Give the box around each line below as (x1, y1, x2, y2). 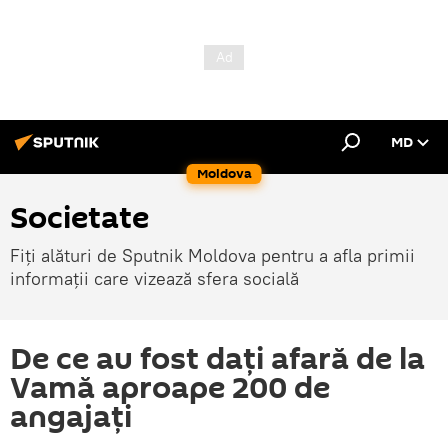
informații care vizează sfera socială (10, 267, 299, 290)
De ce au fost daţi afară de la (10, 338, 425, 381)
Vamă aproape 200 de (10, 367, 330, 410)
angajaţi (10, 396, 132, 439)
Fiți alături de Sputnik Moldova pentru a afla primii (10, 244, 415, 267)
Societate (10, 197, 149, 240)
